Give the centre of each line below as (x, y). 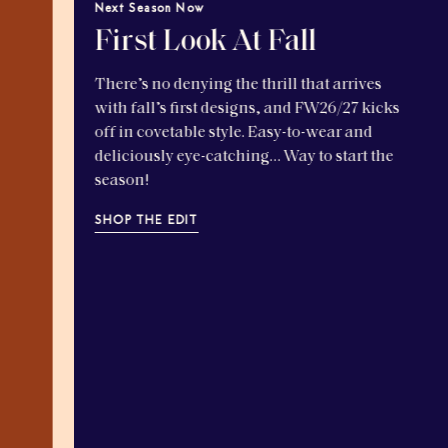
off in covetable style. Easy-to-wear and (160, 133)
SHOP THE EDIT (73, 221)
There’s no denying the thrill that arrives (164, 85)
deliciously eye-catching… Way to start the (170, 157)
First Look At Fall (132, 43)
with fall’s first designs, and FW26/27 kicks (173, 109)
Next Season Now (75, 9)
